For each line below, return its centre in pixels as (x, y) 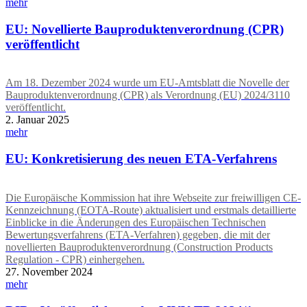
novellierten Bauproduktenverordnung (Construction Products (139, 247)
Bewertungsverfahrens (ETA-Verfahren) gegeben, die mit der (138, 234)
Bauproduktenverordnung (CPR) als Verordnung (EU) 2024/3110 (148, 95)
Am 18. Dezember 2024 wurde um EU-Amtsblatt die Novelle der (147, 83)
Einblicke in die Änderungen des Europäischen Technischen (136, 222)
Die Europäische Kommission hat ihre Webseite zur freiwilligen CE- (153, 197)
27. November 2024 (49, 271)
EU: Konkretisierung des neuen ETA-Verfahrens (141, 159)
